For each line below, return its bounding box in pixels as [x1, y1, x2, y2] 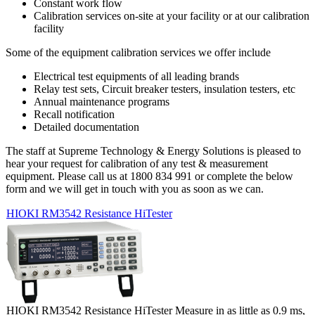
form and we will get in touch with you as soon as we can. [6, 183, 264, 195]
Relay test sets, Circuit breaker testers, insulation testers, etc [34, 83, 295, 96]
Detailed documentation [34, 121, 139, 134]
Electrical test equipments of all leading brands [34, 70, 239, 83]
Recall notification [34, 108, 115, 121]
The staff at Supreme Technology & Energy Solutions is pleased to [6, 145, 301, 157]
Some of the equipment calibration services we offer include [6, 46, 271, 59]
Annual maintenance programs [34, 96, 169, 108]
